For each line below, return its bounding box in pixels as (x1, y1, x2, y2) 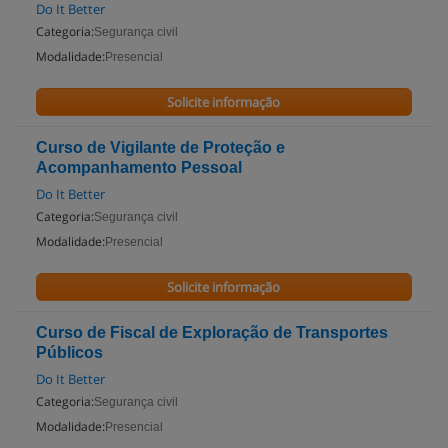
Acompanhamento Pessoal (36, 159, 242, 176)
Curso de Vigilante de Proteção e (36, 139, 285, 156)
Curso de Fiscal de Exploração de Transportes (36, 324, 388, 341)
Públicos (36, 344, 103, 361)
